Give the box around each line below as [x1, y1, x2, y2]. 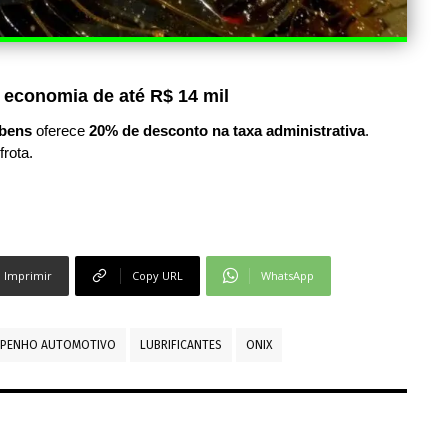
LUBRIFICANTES [140, 337, 222, 352]
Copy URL [131, 267, 183, 283]
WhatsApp [260, 267, 314, 283]
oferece [32, 121, 89, 139]
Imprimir [3, 267, 52, 283]
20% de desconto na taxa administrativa [89, 121, 365, 139]
